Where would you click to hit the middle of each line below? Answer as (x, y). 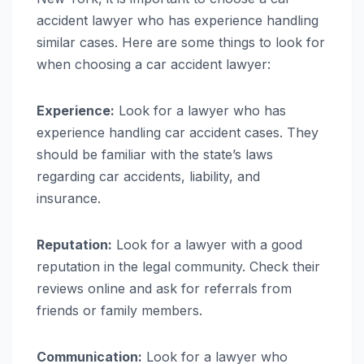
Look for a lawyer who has (200, 111)
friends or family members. (119, 311)
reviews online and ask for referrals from (164, 289)
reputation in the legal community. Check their (178, 267)
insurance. (69, 199)
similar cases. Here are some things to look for (181, 43)
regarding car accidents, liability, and (148, 177)
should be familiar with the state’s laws (155, 155)
